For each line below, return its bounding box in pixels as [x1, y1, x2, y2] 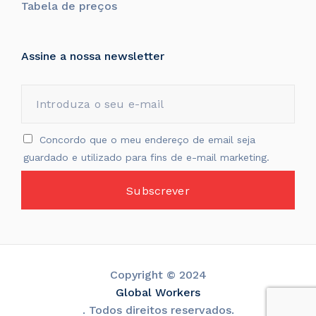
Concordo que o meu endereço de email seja [39, 134, 255, 146]
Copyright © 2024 [109, 268, 207, 282]
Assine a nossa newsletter [21, 49, 164, 63]
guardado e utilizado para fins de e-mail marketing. [23, 152, 269, 164]
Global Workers [116, 286, 200, 300]
